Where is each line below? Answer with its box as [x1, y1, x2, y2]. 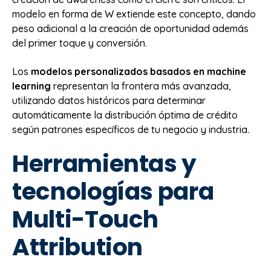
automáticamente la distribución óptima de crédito [12, 108, 238, 121]
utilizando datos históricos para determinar [12, 94, 206, 106]
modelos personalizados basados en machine [31, 65, 246, 77]
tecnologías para [12, 175, 214, 209]
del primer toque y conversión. [12, 37, 147, 50]
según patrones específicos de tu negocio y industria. [12, 123, 249, 135]
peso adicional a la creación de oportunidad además [12, 22, 249, 35]
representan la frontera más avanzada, [51, 79, 231, 92]
